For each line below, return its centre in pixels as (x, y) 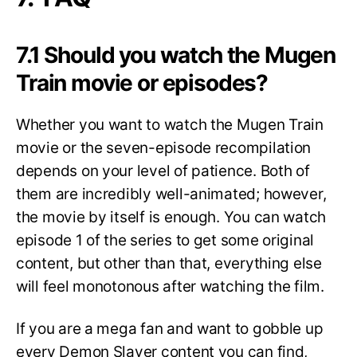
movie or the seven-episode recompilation (164, 148)
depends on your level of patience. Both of (163, 171)
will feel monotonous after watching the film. (170, 287)
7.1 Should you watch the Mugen (176, 55)
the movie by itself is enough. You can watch (171, 218)
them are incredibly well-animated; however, (171, 194)
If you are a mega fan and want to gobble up (170, 328)
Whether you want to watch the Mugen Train (170, 125)
